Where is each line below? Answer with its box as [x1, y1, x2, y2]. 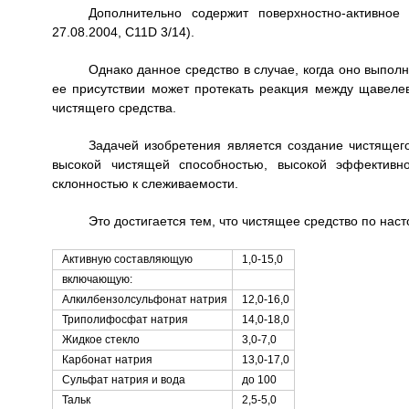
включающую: [61, 273, 132, 286]
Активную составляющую [61, 253, 193, 266]
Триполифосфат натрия [61, 313, 188, 326]
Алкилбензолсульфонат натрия [61, 293, 227, 306]
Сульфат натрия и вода [61, 373, 185, 386]
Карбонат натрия [61, 353, 152, 366]
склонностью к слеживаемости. [51, 176, 238, 191]
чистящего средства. [51, 100, 176, 115]
